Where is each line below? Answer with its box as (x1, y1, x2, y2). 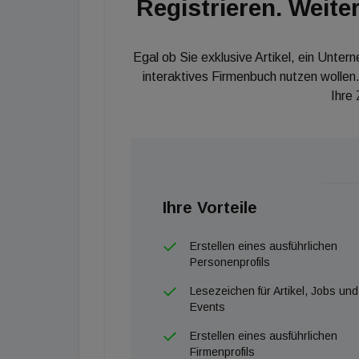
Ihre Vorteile (163, 198, 257, 216)
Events (190, 300, 225, 313)
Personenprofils (190, 255, 270, 268)
